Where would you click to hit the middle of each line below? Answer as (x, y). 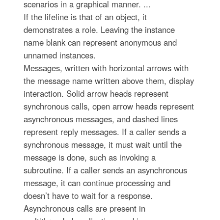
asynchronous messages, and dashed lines (100, 119)
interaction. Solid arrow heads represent (96, 93)
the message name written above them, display (109, 80)
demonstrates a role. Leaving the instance (99, 29)
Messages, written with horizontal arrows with (106, 68)
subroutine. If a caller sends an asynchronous (105, 170)
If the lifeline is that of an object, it (85, 16)
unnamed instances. (59, 55)
